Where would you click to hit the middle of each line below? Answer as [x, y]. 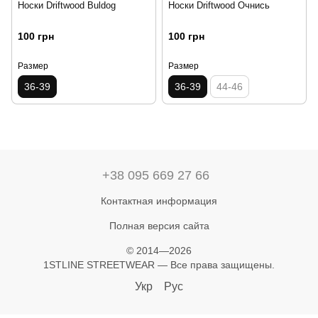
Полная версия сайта [159, 225]
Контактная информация [159, 201]
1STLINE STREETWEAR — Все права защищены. [159, 264]
